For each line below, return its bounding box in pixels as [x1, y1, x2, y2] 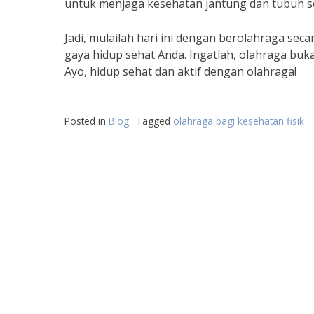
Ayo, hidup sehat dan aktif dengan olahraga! [64, 64, 296, 79]
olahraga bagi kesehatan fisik [173, 114, 304, 128]
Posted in [64, 114, 109, 128]
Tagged [136, 114, 173, 128]
